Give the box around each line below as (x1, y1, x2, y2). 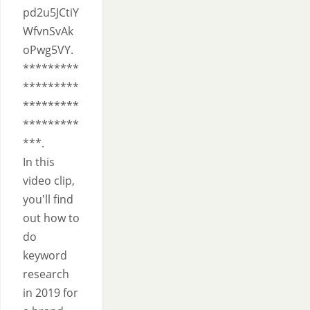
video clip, (23, 173, 75, 188)
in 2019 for (23, 285, 78, 300)
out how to (23, 210, 80, 226)
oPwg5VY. (23, 42, 73, 57)
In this (23, 154, 55, 170)
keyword (23, 248, 67, 263)
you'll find (23, 192, 73, 207)
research (23, 266, 69, 282)
